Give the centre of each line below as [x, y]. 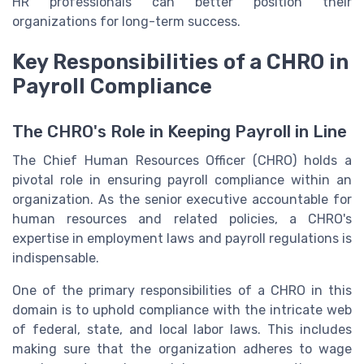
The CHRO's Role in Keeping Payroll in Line [180, 131]
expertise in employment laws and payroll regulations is [182, 238]
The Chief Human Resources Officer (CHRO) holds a [182, 160]
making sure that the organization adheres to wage [182, 349]
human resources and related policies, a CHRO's [182, 219]
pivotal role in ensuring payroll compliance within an [182, 180]
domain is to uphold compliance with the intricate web [182, 310]
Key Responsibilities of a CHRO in [180, 61]
